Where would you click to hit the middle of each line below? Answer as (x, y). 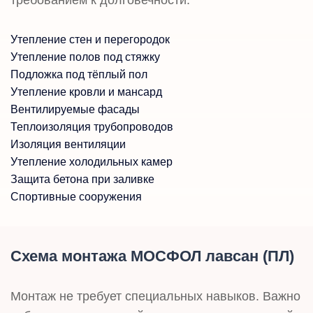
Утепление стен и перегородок (90, 40)
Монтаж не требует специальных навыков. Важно (155, 297)
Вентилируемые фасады (75, 110)
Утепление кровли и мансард (86, 92)
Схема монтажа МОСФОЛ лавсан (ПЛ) (152, 256)
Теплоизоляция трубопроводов (92, 127)
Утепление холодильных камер (92, 162)
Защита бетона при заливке (82, 180)
